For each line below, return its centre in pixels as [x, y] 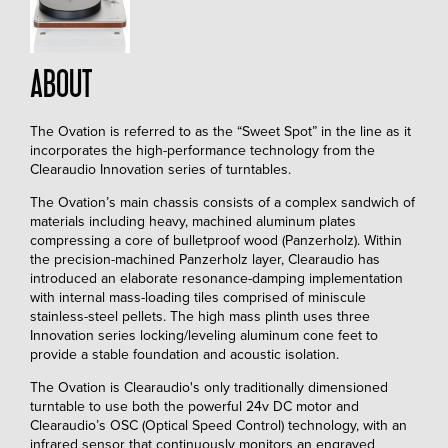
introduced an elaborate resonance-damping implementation [216, 279]
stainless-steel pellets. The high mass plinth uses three [200, 317]
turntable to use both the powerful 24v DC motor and [194, 407]
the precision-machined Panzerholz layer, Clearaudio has [205, 260]
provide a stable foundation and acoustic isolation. [186, 355]
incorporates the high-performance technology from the [202, 151]
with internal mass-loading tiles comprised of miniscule [198, 298]
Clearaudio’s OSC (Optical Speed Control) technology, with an [218, 426]
